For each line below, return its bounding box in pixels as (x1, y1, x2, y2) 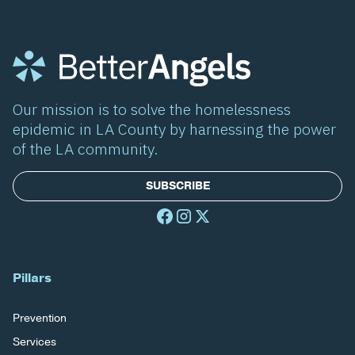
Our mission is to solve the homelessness (12, 99, 291, 120)
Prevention (12, 311, 67, 326)
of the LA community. (12, 139, 158, 159)
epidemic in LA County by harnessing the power (12, 119, 336, 139)
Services (12, 334, 56, 350)
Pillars (12, 269, 52, 287)
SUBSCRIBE (145, 177, 210, 193)
